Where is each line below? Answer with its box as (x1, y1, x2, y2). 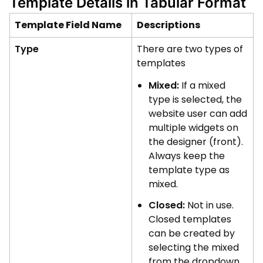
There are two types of (137, 42, 243, 56)
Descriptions (137, 18, 200, 32)
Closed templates (149, 212, 231, 226)
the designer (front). (149, 134, 243, 149)
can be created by (149, 226, 235, 240)
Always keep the (149, 149, 225, 163)
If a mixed (179, 78, 225, 92)
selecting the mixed (149, 240, 239, 254)
